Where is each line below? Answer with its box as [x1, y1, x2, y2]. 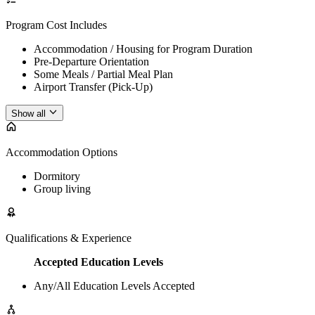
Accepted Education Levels [34, 255, 163, 268]
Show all [11, 108, 46, 119]
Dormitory [34, 169, 80, 182]
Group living [34, 182, 91, 195]
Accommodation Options [6, 146, 117, 158]
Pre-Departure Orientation [34, 56, 149, 68]
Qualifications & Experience [6, 231, 131, 244]
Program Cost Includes [6, 19, 107, 32]
